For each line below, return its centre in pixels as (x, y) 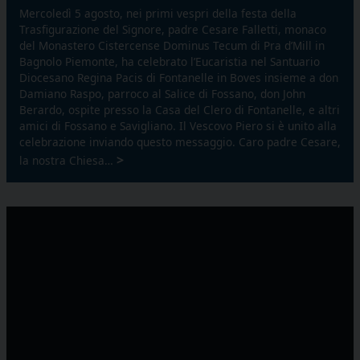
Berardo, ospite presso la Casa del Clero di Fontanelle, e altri (180, 109)
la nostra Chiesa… (68, 160)
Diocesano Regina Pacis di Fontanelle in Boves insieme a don (179, 77)
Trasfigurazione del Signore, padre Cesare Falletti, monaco (173, 29)
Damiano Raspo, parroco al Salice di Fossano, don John (162, 93)
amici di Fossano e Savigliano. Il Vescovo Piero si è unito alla (178, 125)
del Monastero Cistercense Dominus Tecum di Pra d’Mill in (172, 45)
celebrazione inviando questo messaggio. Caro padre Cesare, (180, 141)
